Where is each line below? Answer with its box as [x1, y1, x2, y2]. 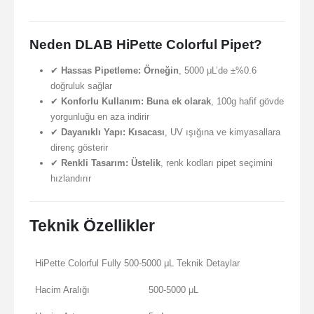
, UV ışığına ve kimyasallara [164, 127, 280, 138]
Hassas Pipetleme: [60, 65, 141, 76]
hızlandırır [50, 173, 91, 184]
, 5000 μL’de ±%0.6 [178, 65, 257, 76]
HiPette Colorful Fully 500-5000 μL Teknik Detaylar [35, 258, 240, 269]
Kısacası [128, 127, 165, 138]
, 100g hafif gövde [210, 96, 284, 107]
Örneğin [143, 65, 179, 76]
